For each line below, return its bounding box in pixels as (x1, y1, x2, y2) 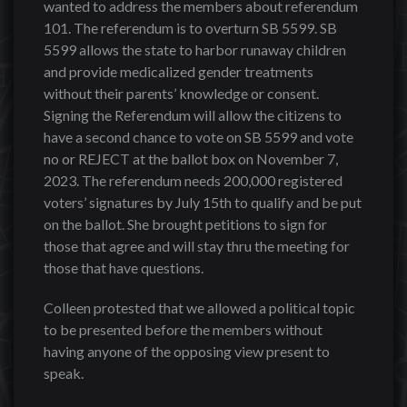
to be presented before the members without (44, 321, 323, 338)
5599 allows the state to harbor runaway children (44, 41, 346, 58)
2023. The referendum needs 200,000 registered (44, 172, 342, 189)
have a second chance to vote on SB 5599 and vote (44, 128, 353, 145)
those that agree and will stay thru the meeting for (44, 237, 350, 254)
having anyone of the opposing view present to (44, 342, 330, 360)
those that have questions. (44, 259, 203, 276)
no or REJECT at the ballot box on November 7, (44, 150, 338, 167)
